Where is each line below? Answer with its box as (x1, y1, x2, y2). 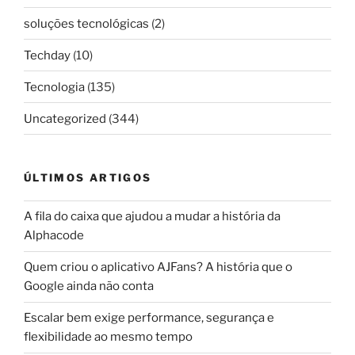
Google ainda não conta (24, 279, 154, 294)
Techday (24, 48, 71, 63)
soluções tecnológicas (24, 16, 149, 31)
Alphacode (24, 228, 84, 243)
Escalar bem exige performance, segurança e (24, 311, 274, 326)
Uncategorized (24, 111, 106, 126)
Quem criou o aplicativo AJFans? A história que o (24, 260, 292, 275)
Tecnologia (24, 79, 85, 94)
